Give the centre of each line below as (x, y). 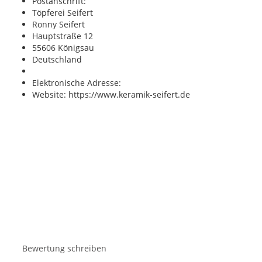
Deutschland (57, 60)
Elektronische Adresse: (76, 83)
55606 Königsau (63, 48)
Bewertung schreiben (64, 249)
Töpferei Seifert (62, 13)
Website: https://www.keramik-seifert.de (111, 95)
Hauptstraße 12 (62, 36)
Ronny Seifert (58, 25)
